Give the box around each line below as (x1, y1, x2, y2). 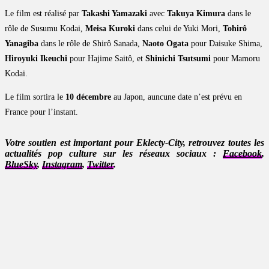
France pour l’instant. (5, 107, 78, 117)
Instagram (42, 159, 82, 170)
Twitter (87, 159, 113, 170)
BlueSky (5, 159, 37, 170)
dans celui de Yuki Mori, (138, 24, 223, 34)
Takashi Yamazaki (82, 9, 147, 19)
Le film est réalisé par (5, 9, 82, 19)
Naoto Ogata (142, 39, 189, 49)
